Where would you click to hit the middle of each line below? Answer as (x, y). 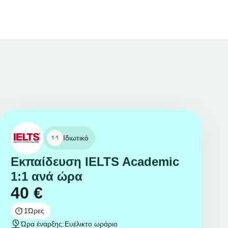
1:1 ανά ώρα (46, 176)
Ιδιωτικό (76, 138)
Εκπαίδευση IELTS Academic (95, 161)
